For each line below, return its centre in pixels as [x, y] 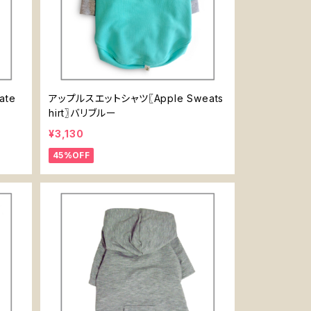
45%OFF [72, 155]
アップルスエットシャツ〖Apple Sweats [136, 98]
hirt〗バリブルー [83, 113]
